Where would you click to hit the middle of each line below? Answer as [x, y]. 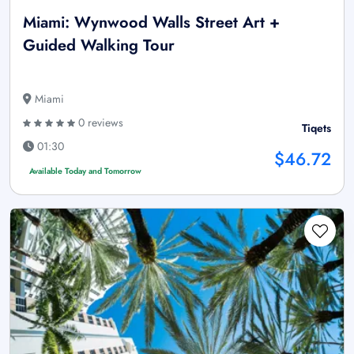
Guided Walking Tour [99, 46]
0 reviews [99, 123]
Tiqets [316, 128]
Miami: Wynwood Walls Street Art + [151, 23]
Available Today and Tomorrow [85, 171]
